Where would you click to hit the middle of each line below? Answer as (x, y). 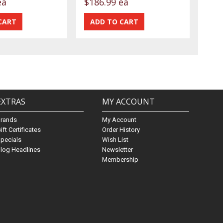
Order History (121, 130)
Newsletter (118, 150)
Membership (120, 160)
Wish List (115, 140)
